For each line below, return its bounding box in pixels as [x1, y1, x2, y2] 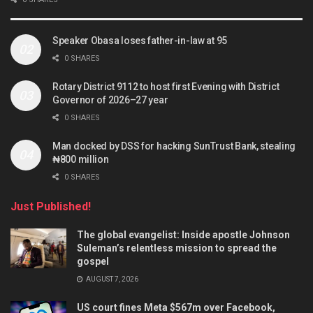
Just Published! [10, 199, 91, 213]
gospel [77, 255, 109, 267]
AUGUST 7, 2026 [85, 275, 138, 283]
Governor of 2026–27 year [52, 94, 168, 105]
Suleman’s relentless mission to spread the [77, 242, 277, 254]
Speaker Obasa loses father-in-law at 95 [52, 34, 228, 46]
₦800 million [52, 153, 109, 165]
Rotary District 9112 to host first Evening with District [52, 80, 279, 92]
